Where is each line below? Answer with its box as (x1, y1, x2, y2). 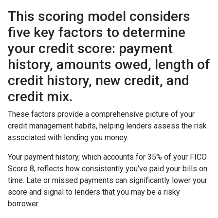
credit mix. (8, 88, 73, 105)
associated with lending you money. (8, 132, 128, 142)
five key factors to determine (8, 24, 185, 40)
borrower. (8, 199, 39, 208)
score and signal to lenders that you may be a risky (8, 187, 180, 197)
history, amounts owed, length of (8, 56, 210, 73)
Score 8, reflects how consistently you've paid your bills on (8, 163, 207, 173)
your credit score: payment (8, 40, 173, 56)
